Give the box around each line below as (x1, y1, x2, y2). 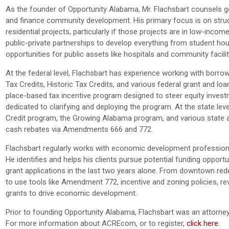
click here (187, 218, 218, 228)
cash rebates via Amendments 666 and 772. (6, 124, 153, 134)
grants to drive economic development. (6, 188, 137, 198)
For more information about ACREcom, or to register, (6, 218, 187, 228)
